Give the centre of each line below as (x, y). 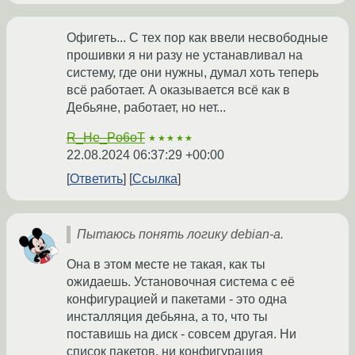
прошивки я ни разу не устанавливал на (185, 55)
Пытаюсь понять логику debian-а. (180, 234)
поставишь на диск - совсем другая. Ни (181, 334)
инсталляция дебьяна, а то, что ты (167, 316)
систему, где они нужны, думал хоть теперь (193, 72)
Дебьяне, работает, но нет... (146, 107)
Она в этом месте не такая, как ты (166, 264)
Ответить (96, 178)
